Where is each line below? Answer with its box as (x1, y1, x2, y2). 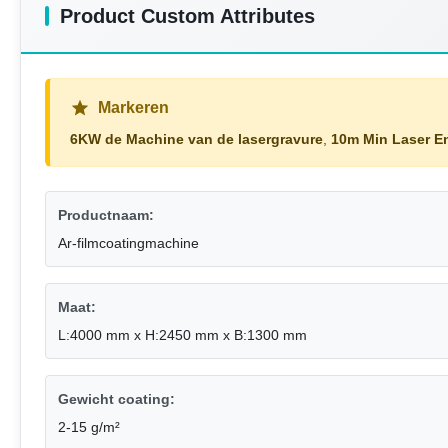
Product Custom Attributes (60, 5, 315, 28)
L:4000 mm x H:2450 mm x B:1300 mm (58, 327, 307, 344)
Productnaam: (58, 207, 154, 224)
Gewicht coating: (58, 391, 175, 408)
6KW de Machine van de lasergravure (70, 131, 323, 148)
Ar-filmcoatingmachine (58, 235, 199, 252)
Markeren (98, 99, 169, 117)
